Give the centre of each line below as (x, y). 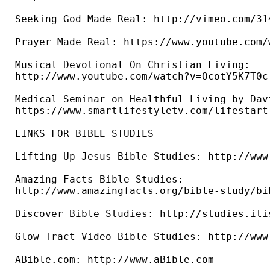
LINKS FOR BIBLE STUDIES (87, 134)
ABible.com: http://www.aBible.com (115, 260)
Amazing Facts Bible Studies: (102, 180)
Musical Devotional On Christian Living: (136, 65)
